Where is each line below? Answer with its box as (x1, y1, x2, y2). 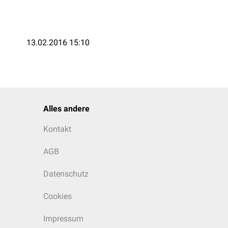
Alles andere (43, 104, 90, 113)
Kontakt (43, 124, 71, 134)
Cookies (43, 191, 72, 201)
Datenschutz (43, 169, 89, 179)
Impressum (43, 214, 83, 223)
